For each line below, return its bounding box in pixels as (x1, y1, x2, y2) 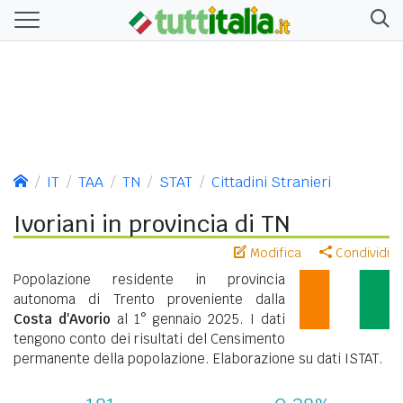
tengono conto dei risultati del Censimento (13, 329, 285, 347)
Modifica (246, 244, 301, 261)
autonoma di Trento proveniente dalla (13, 290, 285, 308)
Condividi (332, 244, 390, 261)
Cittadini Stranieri (211, 172, 331, 192)
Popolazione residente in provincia (13, 270, 285, 288)
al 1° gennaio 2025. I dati (110, 309, 286, 327)
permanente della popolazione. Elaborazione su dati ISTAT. (13, 349, 383, 367)
